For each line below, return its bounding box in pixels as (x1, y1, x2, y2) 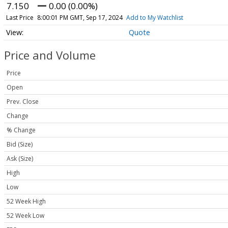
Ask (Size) (7, 154, 33, 163)
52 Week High (7, 197, 46, 206)
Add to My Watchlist (126, 13, 183, 22)
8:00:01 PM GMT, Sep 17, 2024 (37, 13, 123, 22)
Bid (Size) (7, 140, 33, 149)
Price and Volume (4, 47, 96, 63)
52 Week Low (7, 211, 44, 220)
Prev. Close (7, 97, 39, 106)
